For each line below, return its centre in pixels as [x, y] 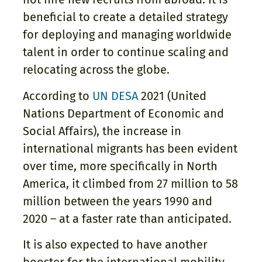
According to [58, 96]
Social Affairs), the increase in [102, 131]
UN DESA [115, 96]
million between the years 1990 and [118, 201]
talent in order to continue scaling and [126, 52]
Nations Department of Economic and [123, 113]
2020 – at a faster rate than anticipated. [129, 218]
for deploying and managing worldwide [127, 35]
